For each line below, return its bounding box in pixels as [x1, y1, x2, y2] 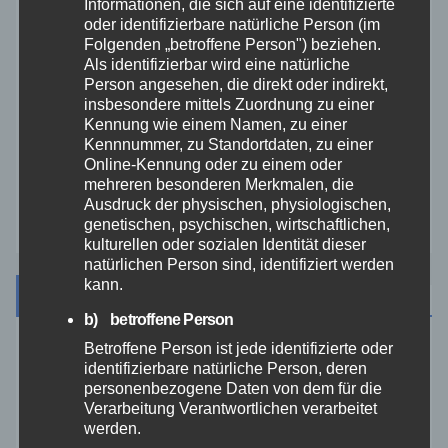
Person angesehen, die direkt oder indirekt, [83, 75, 388, 93]
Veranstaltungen [36, 37, 155, 55]
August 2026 [36, 348, 129, 366]
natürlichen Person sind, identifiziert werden [83, 255, 394, 273]
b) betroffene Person [83, 310, 234, 328]
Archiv [31, 284, 82, 305]
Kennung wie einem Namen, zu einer [83, 115, 347, 133]
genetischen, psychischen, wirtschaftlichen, [83, 215, 390, 233]
